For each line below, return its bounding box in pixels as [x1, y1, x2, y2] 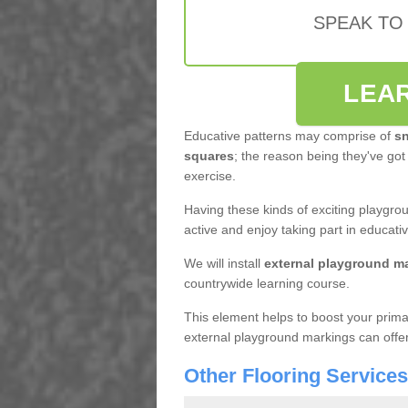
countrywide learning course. [183, 276, 350, 291]
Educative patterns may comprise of [183, 128, 394, 143]
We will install [183, 256, 264, 270]
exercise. [183, 168, 236, 183]
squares [183, 148, 234, 163]
